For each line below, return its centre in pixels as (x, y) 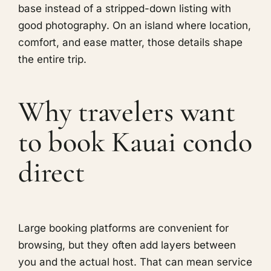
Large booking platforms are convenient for (123, 228)
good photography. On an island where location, (135, 25)
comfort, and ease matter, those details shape (130, 42)
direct (51, 172)
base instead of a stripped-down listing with (125, 8)
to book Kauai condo (135, 142)
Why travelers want (127, 112)
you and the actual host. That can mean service (135, 262)
